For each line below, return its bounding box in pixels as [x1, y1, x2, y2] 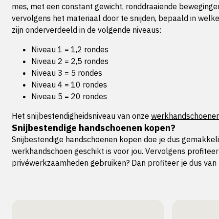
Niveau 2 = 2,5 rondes [31, 56, 109, 66]
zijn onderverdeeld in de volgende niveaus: [12, 25, 161, 35]
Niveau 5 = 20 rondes [31, 91, 107, 101]
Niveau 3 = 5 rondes [31, 68, 102, 78]
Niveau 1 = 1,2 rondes [31, 44, 109, 54]
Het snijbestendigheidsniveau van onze [12, 111, 151, 121]
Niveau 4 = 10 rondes [31, 80, 107, 89]
